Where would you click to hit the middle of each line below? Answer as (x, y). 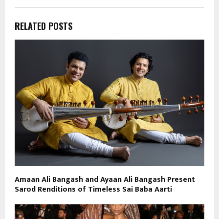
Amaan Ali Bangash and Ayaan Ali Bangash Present (105, 179)
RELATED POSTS (44, 26)
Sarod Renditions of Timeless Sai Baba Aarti (93, 189)
